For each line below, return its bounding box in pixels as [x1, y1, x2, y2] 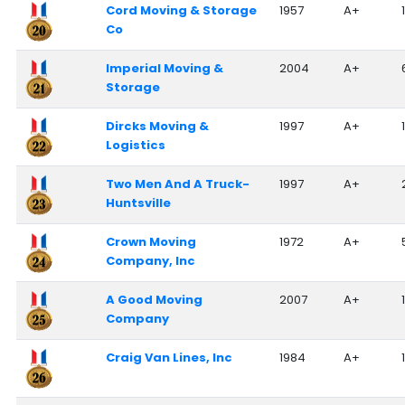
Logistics [105, 136, 165, 154]
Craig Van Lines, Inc [105, 348, 232, 366]
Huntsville [105, 193, 171, 212]
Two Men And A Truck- [105, 174, 250, 193]
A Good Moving [105, 290, 202, 308]
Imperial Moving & [105, 59, 223, 77]
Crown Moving [105, 232, 196, 250]
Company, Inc [105, 251, 195, 269]
